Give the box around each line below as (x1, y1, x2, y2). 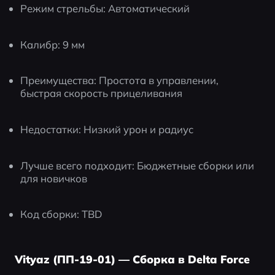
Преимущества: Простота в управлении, (20, 74, 219, 87)
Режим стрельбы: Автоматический (20, 1, 190, 15)
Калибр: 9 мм (20, 37, 85, 51)
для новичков (20, 171, 88, 185)
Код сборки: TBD (20, 207, 103, 221)
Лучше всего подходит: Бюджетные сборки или (20, 158, 255, 172)
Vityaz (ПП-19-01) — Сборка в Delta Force (14, 252, 250, 266)
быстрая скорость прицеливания (20, 87, 183, 100)
